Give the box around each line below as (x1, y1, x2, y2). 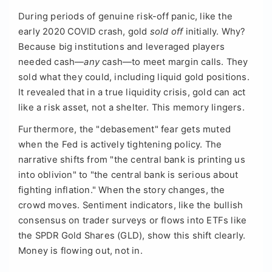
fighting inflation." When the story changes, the (18, 184, 225, 195)
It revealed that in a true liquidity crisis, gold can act (18, 86, 246, 98)
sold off (149, 25, 183, 37)
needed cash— (18, 56, 84, 67)
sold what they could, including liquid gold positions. (18, 71, 250, 83)
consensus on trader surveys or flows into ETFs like (18, 214, 247, 226)
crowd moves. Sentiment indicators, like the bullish (18, 199, 243, 211)
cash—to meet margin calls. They (100, 56, 248, 67)
